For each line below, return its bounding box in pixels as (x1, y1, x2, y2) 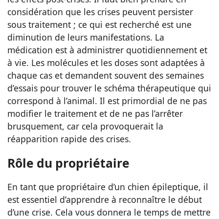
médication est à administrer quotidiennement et (7, 44, 207, 56)
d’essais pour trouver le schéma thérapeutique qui (7, 82, 211, 94)
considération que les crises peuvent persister (7, 5, 193, 18)
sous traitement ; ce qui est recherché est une (7, 18, 192, 30)
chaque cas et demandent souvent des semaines (7, 69, 204, 81)
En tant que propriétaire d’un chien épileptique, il (7, 181, 208, 193)
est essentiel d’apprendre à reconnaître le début (7, 194, 202, 206)
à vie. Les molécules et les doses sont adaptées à (7, 56, 205, 68)
